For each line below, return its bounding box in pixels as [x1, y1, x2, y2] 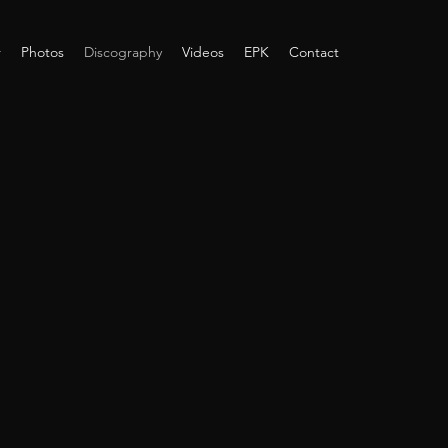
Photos [21, 43, 64, 61]
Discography [84, 43, 162, 61]
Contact [289, 43, 339, 61]
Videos [182, 43, 224, 61]
